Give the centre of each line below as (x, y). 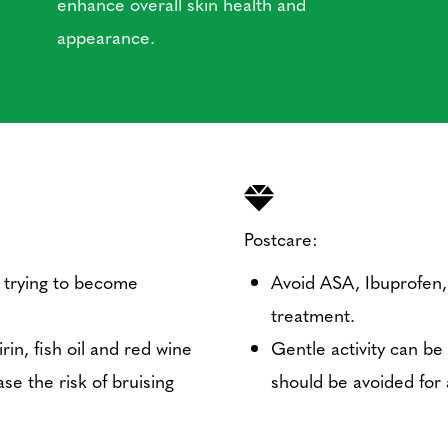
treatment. (313, 315)
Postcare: (281, 239)
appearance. (105, 37)
